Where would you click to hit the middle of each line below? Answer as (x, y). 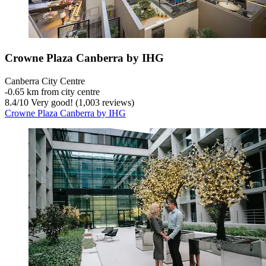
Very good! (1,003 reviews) (81, 102)
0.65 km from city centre (54, 91)
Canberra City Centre (45, 81)
